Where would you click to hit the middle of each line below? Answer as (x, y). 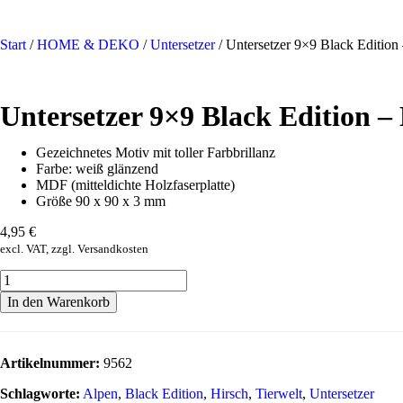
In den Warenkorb (58, 302)
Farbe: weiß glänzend (97, 169)
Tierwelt (279, 394)
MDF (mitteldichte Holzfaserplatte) (137, 185)
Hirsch (229, 394)
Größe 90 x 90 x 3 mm (101, 201)
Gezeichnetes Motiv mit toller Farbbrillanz (157, 152)
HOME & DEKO (88, 45)
